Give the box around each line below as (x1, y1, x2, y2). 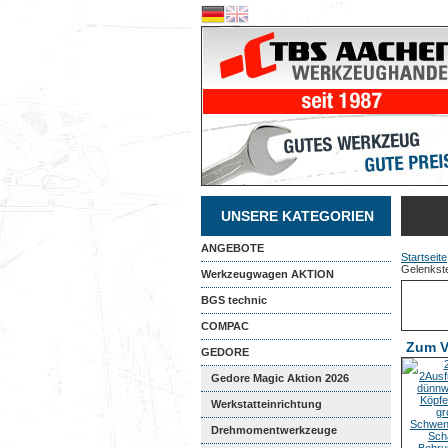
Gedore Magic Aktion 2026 (211, 372, 349, 384)
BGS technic (201, 294, 267, 306)
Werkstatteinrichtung (211, 398, 322, 410)
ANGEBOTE (201, 242, 264, 254)
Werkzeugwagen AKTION (201, 268, 334, 280)
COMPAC (201, 320, 249, 332)
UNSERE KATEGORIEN (221, 208, 374, 224)
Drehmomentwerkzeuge (211, 424, 337, 436)
